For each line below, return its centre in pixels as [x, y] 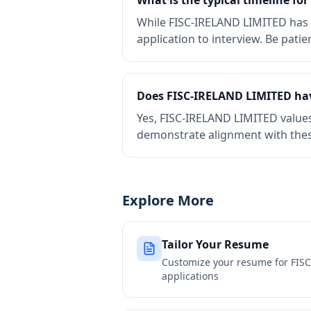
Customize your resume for [226, 262]
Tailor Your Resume [215, 244]
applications [190, 276]
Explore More [168, 200]
